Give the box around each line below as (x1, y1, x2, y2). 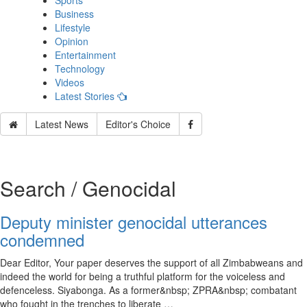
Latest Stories (55, 89, 117, 103)
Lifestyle (55, 21, 90, 34)
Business (55, 7, 94, 21)
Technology (55, 62, 105, 75)
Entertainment (55, 48, 116, 62)
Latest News (35, 117, 88, 131)
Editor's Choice (106, 117, 171, 131)
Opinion (55, 34, 88, 48)
